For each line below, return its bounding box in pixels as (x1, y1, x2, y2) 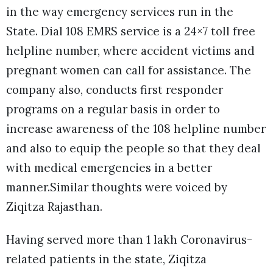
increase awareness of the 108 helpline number (6, 121, 266, 136)
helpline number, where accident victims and (6, 43, 255, 58)
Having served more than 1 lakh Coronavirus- (6, 232, 252, 247)
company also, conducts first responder (6, 82, 223, 97)
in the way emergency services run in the (6, 4, 233, 19)
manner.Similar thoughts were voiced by (6, 179, 227, 194)
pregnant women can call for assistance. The (6, 62, 251, 77)
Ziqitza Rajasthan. (6, 199, 102, 214)
